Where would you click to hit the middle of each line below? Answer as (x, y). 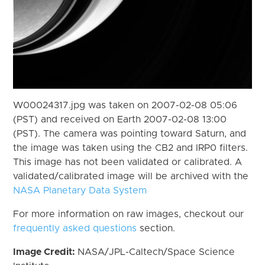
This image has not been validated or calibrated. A (128, 162)
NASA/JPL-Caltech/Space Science (156, 252)
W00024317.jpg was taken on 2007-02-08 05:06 (125, 105)
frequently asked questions (75, 228)
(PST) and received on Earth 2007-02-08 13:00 (120, 119)
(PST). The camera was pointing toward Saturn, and (130, 133)
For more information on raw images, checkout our (129, 214)
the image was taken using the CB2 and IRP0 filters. (131, 148)
